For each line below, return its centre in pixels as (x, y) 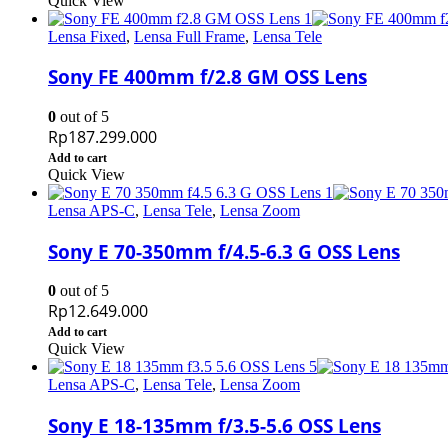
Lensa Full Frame (189, 36)
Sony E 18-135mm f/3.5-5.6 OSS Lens (214, 426)
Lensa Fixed (87, 36)
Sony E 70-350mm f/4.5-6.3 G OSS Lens (224, 251)
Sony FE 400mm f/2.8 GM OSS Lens (207, 77)
